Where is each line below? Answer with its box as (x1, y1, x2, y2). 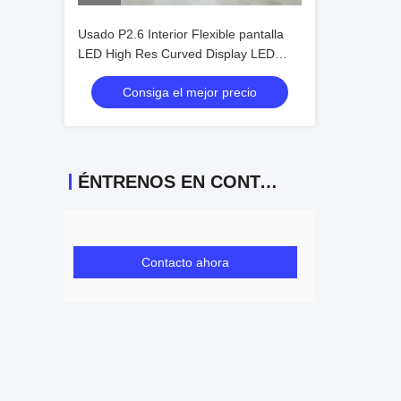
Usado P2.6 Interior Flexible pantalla (78, 27, 284, 41)
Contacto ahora (141, 255, 229, 269)
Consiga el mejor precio (123, 85, 257, 99)
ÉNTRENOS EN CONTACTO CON (260, 172, 277, 192)
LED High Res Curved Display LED (78, 47, 275, 61)
